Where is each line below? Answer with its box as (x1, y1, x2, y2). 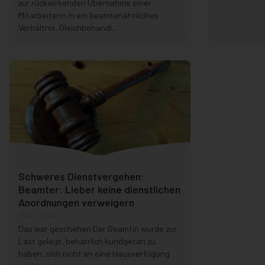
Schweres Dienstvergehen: (18, 170, 144, 183)
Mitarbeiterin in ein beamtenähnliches (18, 10, 159, 21)
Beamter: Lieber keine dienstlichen (18, 183, 180, 196)
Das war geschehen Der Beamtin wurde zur (18, 224, 177, 234)
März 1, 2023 (18, 210, 55, 219)
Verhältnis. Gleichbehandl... (18, 22, 117, 33)
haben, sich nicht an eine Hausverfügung (18, 248, 170, 259)
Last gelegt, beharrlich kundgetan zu (18, 236, 156, 247)
